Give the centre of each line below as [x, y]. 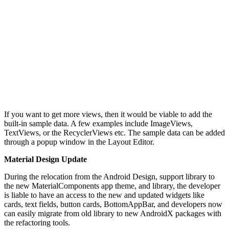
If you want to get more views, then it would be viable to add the [108, 114]
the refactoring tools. [37, 222]
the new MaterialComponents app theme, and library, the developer [112, 186]
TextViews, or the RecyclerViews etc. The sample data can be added [114, 132]
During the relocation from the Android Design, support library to [109, 176]
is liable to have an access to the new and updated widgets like [104, 195]
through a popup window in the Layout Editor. [79, 142]
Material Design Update [45, 159]
